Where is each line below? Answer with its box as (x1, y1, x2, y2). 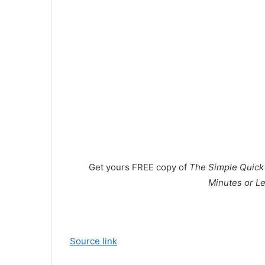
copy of (154, 161, 189, 173)
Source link (70, 235, 117, 247)
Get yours (89, 161, 132, 173)
